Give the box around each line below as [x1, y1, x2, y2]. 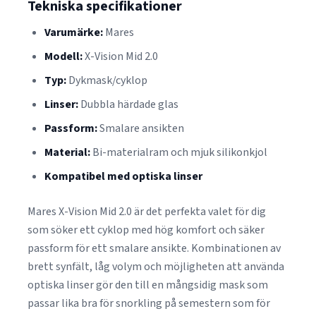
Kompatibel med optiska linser [44, 169, 202, 184]
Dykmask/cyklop [66, 73, 147, 88]
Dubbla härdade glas [78, 97, 178, 112]
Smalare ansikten [97, 121, 184, 136]
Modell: [44, 49, 83, 64]
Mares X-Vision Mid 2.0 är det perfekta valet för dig [28, 204, 266, 219]
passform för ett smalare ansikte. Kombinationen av [28, 241, 281, 256]
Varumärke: [44, 25, 103, 40]
